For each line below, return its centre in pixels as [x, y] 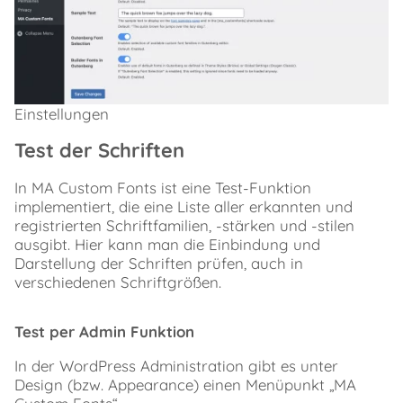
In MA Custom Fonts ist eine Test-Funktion [163, 187]
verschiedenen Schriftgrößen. [118, 282]
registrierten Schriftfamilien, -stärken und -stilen [184, 225]
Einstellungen [62, 114]
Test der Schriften [99, 150]
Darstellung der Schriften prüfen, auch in [159, 263]
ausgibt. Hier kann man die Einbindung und [167, 244]
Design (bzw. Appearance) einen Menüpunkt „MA [185, 384]
